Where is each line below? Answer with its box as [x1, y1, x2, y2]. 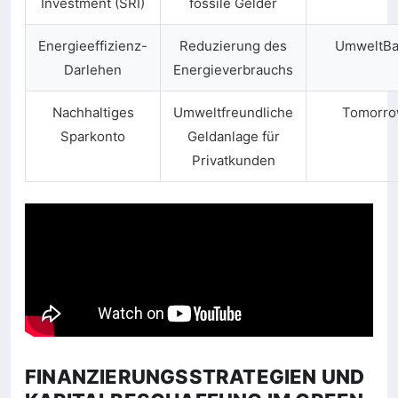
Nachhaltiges [52, 104, 134, 122]
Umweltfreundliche [173, 104, 293, 122]
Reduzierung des [179, 37, 287, 55]
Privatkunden [191, 152, 275, 170]
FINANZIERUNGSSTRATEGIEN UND [25, 365, 365, 389]
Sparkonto [60, 128, 125, 146]
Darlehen [64, 61, 122, 79]
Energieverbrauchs [173, 61, 293, 79]
